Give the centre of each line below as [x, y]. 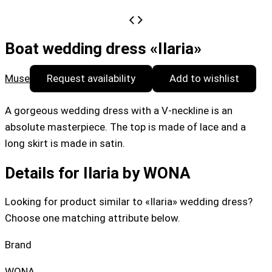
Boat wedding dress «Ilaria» [103, 49]
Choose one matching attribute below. [93, 218]
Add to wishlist [204, 79]
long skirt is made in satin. [65, 144]
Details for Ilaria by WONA [98, 173]
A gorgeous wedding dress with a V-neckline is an [119, 111]
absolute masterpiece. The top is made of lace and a [125, 127]
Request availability [91, 79]
